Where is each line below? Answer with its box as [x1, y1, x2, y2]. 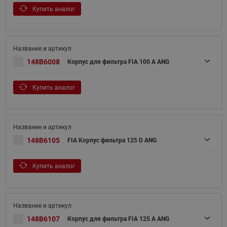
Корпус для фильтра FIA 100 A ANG [67, 58, 169, 65]
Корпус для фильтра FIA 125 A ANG [67, 215, 169, 222]
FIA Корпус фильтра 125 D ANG [67, 136, 157, 144]
